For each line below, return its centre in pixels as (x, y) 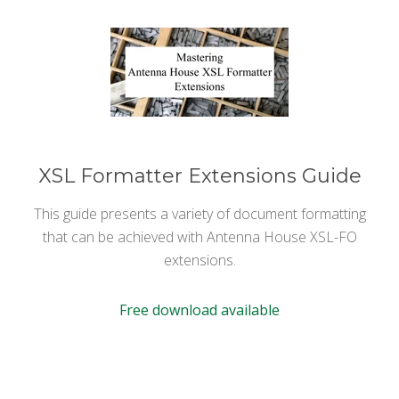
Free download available (199, 309)
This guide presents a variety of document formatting (199, 213)
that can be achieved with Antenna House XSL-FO (199, 236)
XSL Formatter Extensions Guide (199, 175)
